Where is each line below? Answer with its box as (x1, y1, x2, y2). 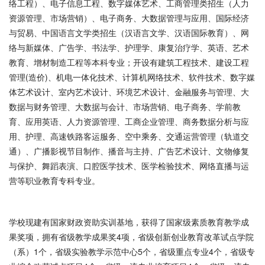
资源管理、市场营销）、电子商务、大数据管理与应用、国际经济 (9, 12, 249, 24)
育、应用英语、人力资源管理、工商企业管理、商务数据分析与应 (9, 115, 249, 127)
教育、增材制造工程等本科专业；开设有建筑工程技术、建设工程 (9, 56, 249, 68)
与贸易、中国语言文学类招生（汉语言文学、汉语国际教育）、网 (9, 27, 249, 38)
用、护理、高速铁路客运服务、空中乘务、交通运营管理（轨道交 (9, 130, 249, 142)
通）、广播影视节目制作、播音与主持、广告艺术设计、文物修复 (9, 145, 249, 157)
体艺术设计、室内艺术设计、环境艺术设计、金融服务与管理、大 (9, 86, 249, 98)
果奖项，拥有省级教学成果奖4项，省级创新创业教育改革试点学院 (9, 231, 254, 243)
